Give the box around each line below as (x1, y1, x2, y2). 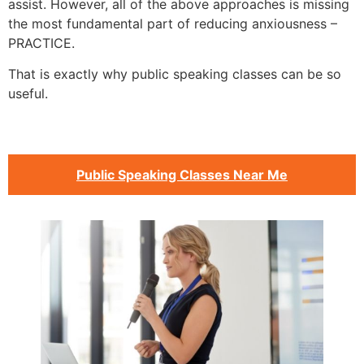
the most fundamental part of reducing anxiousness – (8, 15, 337, 32)
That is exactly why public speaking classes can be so (8, 66, 341, 83)
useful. (8, 85, 48, 102)
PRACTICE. (8, 35, 75, 52)
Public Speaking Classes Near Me (76, 166, 288, 183)
